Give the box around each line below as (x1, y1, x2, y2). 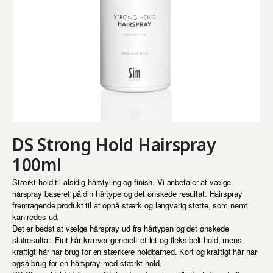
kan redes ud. (12, 210, 60, 222)
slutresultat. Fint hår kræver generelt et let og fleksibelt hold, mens (12, 233, 242, 246)
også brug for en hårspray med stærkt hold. (12, 257, 162, 269)
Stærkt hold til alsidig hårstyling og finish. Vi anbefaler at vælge (12, 175, 232, 188)
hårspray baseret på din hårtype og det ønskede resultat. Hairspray (12, 187, 243, 199)
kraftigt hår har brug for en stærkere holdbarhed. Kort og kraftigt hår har (12, 245, 257, 257)
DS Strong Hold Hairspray (12, 132, 216, 156)
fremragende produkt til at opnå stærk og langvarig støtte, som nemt (12, 199, 248, 211)
